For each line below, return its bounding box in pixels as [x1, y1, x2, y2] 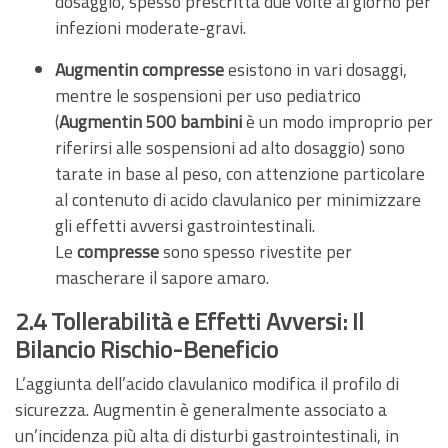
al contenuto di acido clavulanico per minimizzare [55, 185, 421, 213]
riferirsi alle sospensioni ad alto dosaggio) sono [55, 133, 405, 161]
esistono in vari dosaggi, [224, 55, 407, 83]
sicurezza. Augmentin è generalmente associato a [15, 395, 387, 423]
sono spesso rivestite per [159, 237, 352, 265]
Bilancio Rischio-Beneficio [15, 330, 278, 367]
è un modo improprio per [242, 107, 433, 135]
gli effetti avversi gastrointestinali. [55, 211, 315, 239]
